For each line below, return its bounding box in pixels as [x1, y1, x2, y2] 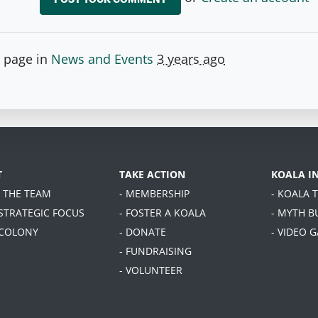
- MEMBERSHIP [119, 187, 190, 201]
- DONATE [119, 225, 166, 239]
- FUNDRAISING [119, 244, 192, 258]
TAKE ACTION [119, 168, 185, 182]
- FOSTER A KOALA [119, 206, 206, 220]
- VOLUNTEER [119, 263, 182, 278]
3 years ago [157, 50, 225, 68]
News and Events [51, 50, 153, 68]
